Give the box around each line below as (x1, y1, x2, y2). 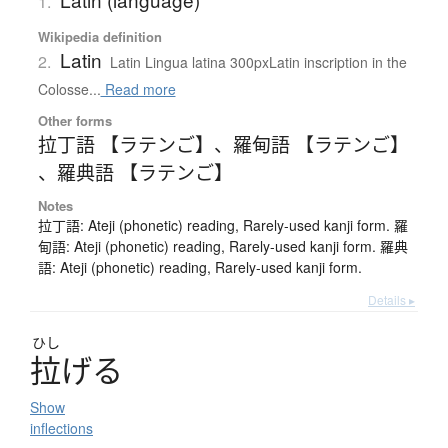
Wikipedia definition (37, 26, 162, 46)
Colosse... (37, 78, 101, 99)
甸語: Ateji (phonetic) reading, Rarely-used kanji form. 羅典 (37, 235, 408, 256)
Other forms (37, 110, 112, 130)
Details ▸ (368, 290, 415, 308)
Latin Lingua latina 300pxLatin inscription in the (109, 51, 407, 72)
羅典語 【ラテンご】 (56, 157, 233, 185)
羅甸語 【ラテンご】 (232, 129, 409, 157)
